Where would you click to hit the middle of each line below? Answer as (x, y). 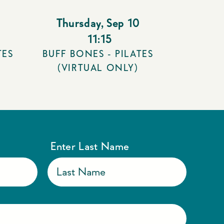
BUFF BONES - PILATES (98, 53)
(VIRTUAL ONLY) (98, 67)
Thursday (79, 23)
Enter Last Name (90, 146)
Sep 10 (123, 23)
